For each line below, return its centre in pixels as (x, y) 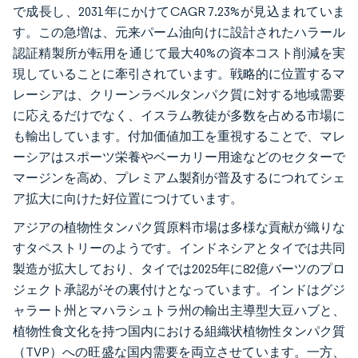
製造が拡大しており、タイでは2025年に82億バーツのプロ (179, 269)
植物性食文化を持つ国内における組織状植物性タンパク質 (179, 332)
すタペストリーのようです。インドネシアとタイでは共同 (179, 249)
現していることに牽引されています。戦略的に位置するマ (179, 74)
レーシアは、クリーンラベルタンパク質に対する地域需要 (179, 95)
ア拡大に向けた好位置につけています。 (128, 199)
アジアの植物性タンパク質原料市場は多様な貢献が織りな (179, 228)
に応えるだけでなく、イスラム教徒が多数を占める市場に (179, 116)
